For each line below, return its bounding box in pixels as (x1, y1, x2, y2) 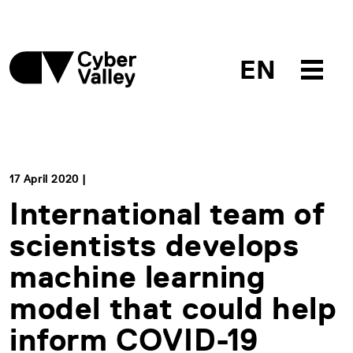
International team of (9, 195, 325, 232)
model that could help (9, 290, 337, 326)
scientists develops (9, 227, 299, 263)
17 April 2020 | (9, 173, 87, 185)
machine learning (9, 258, 266, 295)
